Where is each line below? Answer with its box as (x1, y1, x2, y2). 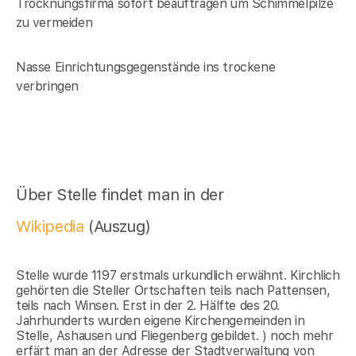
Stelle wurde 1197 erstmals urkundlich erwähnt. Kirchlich (16, 268, 340, 284)
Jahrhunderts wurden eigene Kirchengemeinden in (16, 313, 305, 329)
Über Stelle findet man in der (16, 185, 224, 205)
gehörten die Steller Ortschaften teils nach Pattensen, (16, 283, 331, 299)
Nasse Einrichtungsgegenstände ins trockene (16, 60, 276, 75)
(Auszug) (88, 217, 151, 237)
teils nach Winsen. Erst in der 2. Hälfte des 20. (16, 298, 280, 314)
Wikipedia (16, 217, 88, 237)
